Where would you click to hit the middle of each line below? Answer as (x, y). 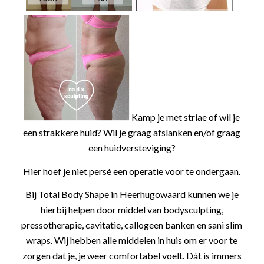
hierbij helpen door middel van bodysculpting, (132, 210)
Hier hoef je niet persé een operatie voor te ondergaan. (132, 171)
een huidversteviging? (132, 148)
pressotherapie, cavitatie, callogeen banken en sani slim (132, 225)
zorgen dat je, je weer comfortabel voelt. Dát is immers (132, 256)
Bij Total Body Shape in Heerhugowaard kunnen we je (132, 194)
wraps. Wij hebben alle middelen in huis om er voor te (132, 240)
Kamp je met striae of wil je (186, 117)
